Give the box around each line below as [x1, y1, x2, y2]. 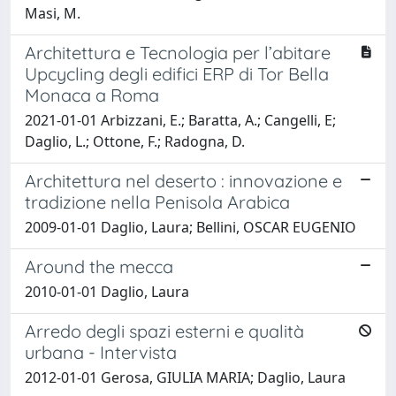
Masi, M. [25, 3, 80, 23]
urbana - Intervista [25, 340, 177, 363]
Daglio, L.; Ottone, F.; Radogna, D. [25, 131, 245, 151]
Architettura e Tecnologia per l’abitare [25, 41, 331, 64]
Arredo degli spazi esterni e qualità [25, 319, 304, 342]
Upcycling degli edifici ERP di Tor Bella [25, 62, 329, 85]
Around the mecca [25, 255, 173, 278]
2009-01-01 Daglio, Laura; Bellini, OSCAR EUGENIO [25, 217, 356, 237]
